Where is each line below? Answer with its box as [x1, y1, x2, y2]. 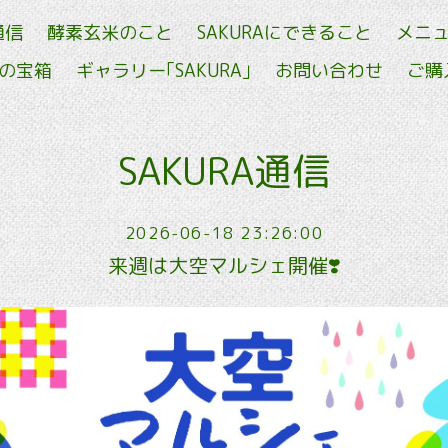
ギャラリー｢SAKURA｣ [76, 58, 251, 83]
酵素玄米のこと [47, 20, 173, 45]
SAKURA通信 [118, 144, 330, 197]
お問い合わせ [275, 58, 383, 83]
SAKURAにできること [197, 20, 372, 45]
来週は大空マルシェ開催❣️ [107, 251, 341, 279]
